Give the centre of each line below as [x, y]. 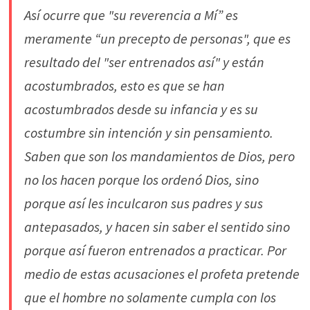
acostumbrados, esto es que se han [124, 85]
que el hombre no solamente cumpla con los [150, 297]
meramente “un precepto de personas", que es [157, 38]
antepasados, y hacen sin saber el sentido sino [157, 227]
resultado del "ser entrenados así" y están [144, 62]
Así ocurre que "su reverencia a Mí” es [131, 15]
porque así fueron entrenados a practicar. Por [155, 250]
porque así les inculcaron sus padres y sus [143, 203]
